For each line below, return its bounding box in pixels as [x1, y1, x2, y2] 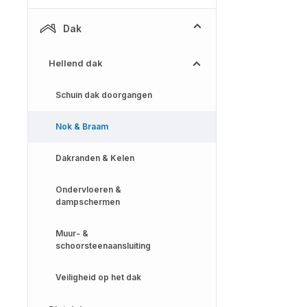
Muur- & [56, 228, 88, 238]
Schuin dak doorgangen [56, 90, 152, 100]
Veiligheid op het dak [56, 272, 141, 282]
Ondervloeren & [56, 184, 121, 195]
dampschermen [56, 197, 120, 207]
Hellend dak [49, 58, 103, 69]
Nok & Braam [56, 121, 108, 132]
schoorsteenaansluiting [56, 241, 151, 251]
